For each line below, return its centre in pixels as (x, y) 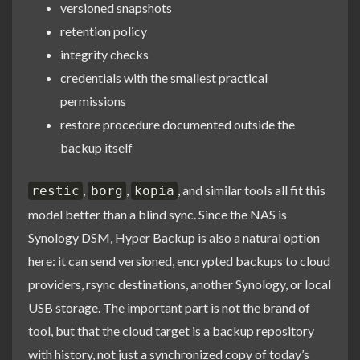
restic (55, 190)
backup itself (96, 147)
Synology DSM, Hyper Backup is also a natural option (174, 237)
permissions (93, 100)
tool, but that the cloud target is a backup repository (171, 330)
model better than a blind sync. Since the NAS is (157, 214)
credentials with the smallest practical (164, 77)
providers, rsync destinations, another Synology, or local (180, 284)
